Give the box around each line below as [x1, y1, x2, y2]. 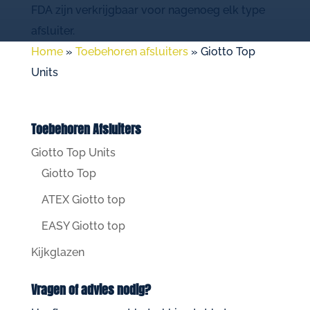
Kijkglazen [30, 246, 84, 259]
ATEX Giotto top [41, 193, 125, 206]
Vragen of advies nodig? [30, 280, 151, 299]
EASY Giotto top [41, 219, 125, 232]
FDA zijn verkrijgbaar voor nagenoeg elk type [30, 3, 265, 17]
